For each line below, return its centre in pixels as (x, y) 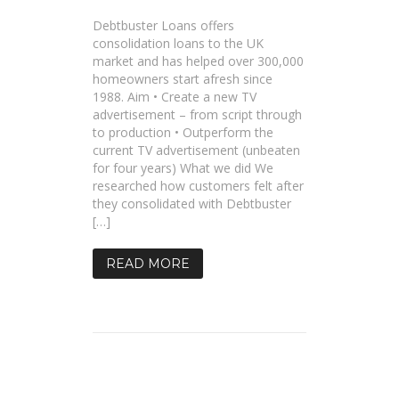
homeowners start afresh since (183, 79)
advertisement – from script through (197, 114)
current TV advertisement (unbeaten (196, 150)
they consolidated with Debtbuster (192, 204)
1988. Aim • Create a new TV (175, 97)
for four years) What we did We (183, 168)
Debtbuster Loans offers (163, 25)
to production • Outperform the (183, 132)
